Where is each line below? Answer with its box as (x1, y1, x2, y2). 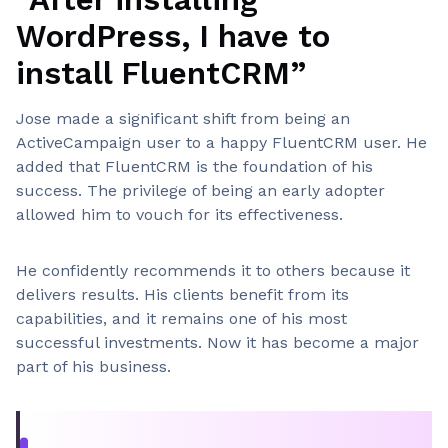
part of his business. (16, 357, 171, 376)
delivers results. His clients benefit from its (16, 285, 349, 304)
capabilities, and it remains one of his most (16, 309, 347, 328)
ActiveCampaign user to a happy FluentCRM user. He (16, 133, 427, 152)
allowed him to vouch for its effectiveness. (16, 205, 343, 224)
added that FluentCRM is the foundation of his (16, 157, 373, 176)
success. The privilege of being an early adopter (16, 181, 385, 200)
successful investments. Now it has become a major (16, 333, 419, 352)
